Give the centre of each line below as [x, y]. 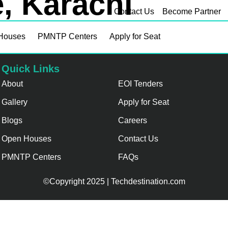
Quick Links [31, 68]
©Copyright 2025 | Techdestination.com [114, 181]
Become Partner [192, 11]
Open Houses [27, 138]
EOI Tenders [141, 83]
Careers [133, 120]
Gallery [15, 102]
